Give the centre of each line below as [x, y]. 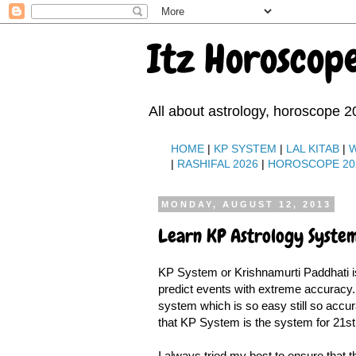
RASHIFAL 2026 [217, 164]
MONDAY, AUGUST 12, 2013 [246, 204]
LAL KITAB [312, 149]
